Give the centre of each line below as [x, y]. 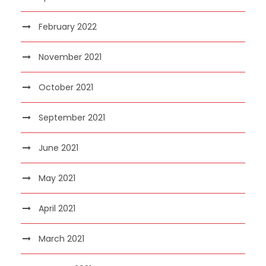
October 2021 [66, 87]
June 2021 [58, 148]
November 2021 [70, 57]
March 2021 [61, 238]
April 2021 [57, 208]
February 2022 [68, 26]
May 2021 [57, 178]
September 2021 [72, 117]
